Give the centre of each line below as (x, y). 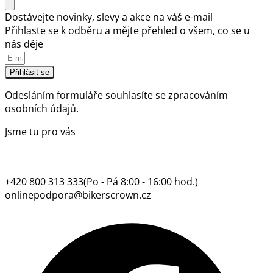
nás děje (24, 44)
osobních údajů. (42, 108)
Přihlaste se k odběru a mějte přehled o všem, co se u (127, 30)
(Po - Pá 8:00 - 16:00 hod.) (141, 181)
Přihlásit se (30, 72)
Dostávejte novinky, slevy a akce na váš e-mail (109, 17)
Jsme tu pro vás (40, 131)
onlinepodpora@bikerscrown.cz (78, 195)
